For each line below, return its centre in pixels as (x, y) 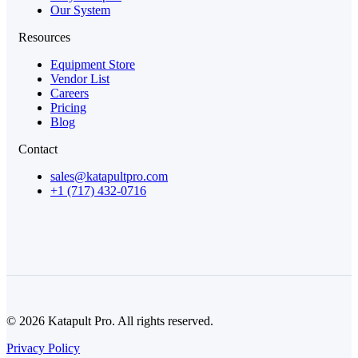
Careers (70, 93)
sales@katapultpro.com (109, 177)
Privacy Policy (43, 348)
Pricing (68, 108)
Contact (38, 149)
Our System (80, 10)
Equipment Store (93, 65)
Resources (44, 38)
